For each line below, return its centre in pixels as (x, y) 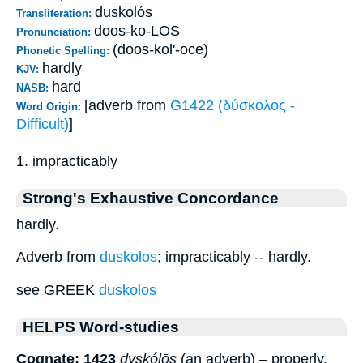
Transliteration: (56, 13)
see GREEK (58, 290)
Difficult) (43, 124)
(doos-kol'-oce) (160, 49)
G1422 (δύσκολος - (233, 105)
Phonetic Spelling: (64, 50)
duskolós (124, 12)
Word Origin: (50, 106)
